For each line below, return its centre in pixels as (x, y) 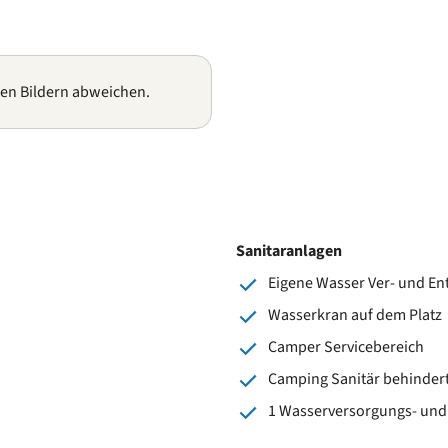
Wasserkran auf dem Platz (355, 314)
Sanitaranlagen (289, 250)
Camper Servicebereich (346, 346)
